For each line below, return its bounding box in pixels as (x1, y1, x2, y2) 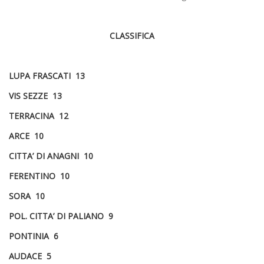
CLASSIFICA (110, 30, 154, 42)
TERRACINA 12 (9, 110, 68, 122)
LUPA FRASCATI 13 (9, 70, 85, 82)
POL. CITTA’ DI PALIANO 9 (9, 210, 113, 222)
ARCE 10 (9, 130, 44, 142)
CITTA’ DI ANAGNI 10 (9, 150, 93, 162)
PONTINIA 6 (9, 230, 58, 242)
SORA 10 (9, 190, 45, 202)
